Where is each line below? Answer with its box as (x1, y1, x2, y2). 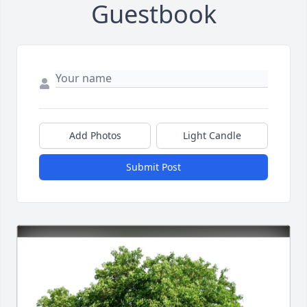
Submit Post (126, 160, 181, 174)
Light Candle (183, 129, 241, 143)
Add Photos (69, 129, 121, 143)
